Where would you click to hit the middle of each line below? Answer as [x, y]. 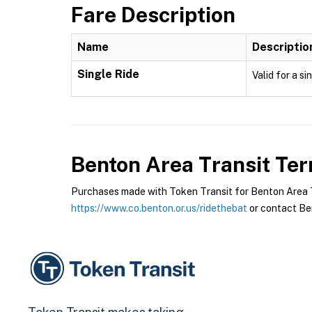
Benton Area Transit [171, 164]
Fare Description [153, 15]
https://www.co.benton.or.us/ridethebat [159, 208]
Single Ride [108, 74]
